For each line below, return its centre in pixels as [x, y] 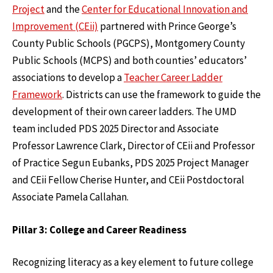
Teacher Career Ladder [173, 78]
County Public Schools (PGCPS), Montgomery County [129, 44]
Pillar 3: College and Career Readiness [99, 229]
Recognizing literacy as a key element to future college [133, 262]
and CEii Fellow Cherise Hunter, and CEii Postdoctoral [128, 180]
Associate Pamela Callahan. [70, 197]
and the [63, 9]
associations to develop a [68, 78]
